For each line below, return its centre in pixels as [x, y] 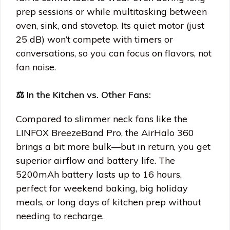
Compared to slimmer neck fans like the [102, 119]
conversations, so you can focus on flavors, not [114, 53]
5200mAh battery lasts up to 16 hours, [99, 175]
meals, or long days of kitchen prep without [109, 202]
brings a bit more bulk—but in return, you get [113, 147]
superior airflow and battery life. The [95, 161]
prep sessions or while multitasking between [111, 12]
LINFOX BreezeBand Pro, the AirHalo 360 [105, 133]
